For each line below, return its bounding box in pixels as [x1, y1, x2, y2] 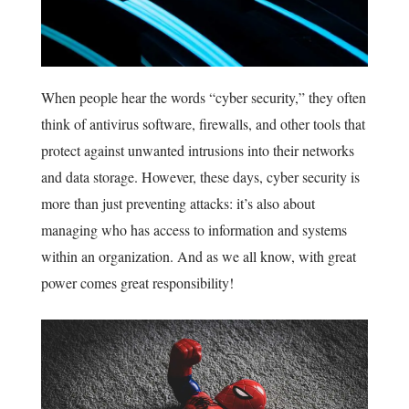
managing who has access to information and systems [41, 220, 347, 240]
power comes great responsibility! [41, 273, 234, 293]
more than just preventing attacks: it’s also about [41, 194, 315, 214]
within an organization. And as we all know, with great [41, 246, 356, 267]
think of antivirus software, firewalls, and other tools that [41, 114, 365, 134]
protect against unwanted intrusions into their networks [41, 141, 354, 161]
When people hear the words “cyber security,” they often [41, 88, 366, 108]
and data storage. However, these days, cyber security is [41, 167, 360, 187]
